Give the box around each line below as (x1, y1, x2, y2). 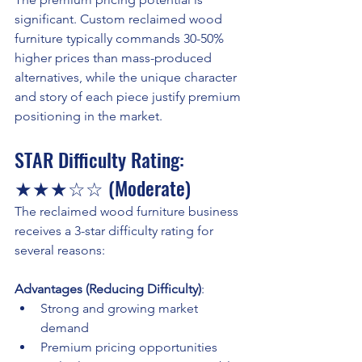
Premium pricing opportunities (40, 339, 217, 356)
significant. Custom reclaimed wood (15, 11, 225, 27)
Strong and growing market (40, 301, 201, 317)
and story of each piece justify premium (15, 89, 244, 105)
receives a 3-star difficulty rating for (15, 223, 217, 239)
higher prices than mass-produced (15, 50, 215, 66)
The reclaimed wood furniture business (15, 204, 242, 220)
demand (40, 320, 89, 336)
